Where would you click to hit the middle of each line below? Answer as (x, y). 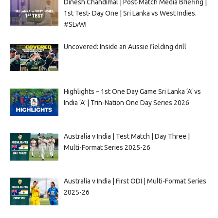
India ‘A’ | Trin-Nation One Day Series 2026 (126, 103)
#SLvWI (75, 25)
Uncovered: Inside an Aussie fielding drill (125, 47)
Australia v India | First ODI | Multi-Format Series (135, 181)
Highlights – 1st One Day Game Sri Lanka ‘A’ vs (132, 92)
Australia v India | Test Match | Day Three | (127, 136)
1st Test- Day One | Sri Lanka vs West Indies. (130, 13)
